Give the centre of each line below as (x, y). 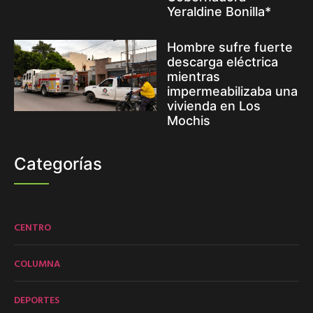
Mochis (189, 120)
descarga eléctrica (223, 61)
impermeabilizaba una (232, 91)
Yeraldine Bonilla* (219, 11)
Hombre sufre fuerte (230, 47)
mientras (194, 76)
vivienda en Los (214, 105)
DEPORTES (37, 299)
